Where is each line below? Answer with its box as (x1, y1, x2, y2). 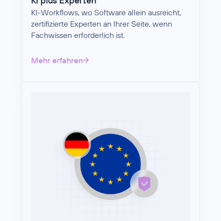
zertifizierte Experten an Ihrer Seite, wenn (31, 19, 173, 29)
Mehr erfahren (31, 55, 83, 65)
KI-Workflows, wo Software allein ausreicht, (31, 7, 182, 18)
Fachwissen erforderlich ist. (31, 30, 125, 40)
